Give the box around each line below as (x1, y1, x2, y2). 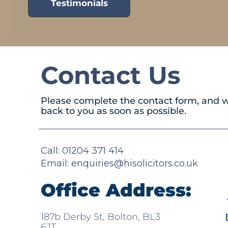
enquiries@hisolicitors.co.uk (71, 157, 198, 169)
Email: (41, 157, 71, 169)
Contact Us (41, 61, 180, 91)
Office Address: (41, 179, 191, 202)
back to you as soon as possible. (41, 105, 186, 117)
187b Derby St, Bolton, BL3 (41, 211, 160, 222)
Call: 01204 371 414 (41, 145, 124, 156)
